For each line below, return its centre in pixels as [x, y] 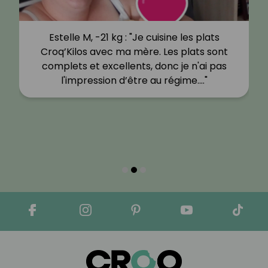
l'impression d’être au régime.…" [134, 81]
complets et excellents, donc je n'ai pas [134, 66]
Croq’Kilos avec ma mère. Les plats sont [134, 52]
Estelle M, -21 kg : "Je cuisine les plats [134, 38]
